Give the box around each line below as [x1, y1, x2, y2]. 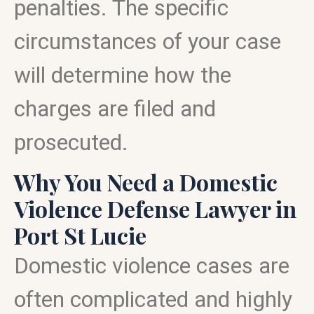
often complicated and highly [14, 286, 292, 313]
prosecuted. [14, 129, 128, 156]
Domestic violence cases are [14, 252, 289, 279]
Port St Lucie [14, 220, 146, 250]
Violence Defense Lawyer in [14, 193, 296, 224]
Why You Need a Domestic [14, 167, 278, 197]
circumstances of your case [14, 28, 281, 55]
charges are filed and [14, 95, 216, 122]
